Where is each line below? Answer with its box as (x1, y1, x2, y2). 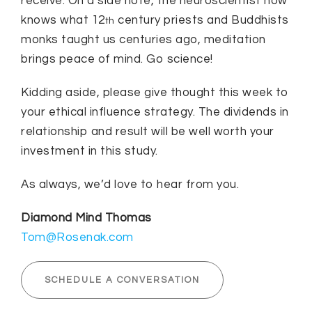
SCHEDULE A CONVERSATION (45, 275, 200, 286)
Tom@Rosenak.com (21, 231, 134, 244)
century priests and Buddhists (114, 14, 289, 27)
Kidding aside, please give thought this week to (21, 86, 289, 100)
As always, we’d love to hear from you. (21, 178, 239, 192)
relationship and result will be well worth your (21, 125, 274, 139)
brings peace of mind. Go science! (21, 53, 213, 66)
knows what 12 (21, 14, 105, 27)
